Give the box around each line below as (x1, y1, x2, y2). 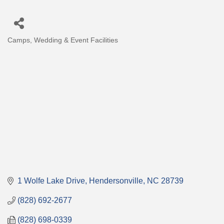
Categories (7, 42, 42, 50)
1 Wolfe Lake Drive (17, 176, 85, 185)
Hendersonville (89, 176, 143, 185)
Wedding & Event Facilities (34, 36, 118, 44)
